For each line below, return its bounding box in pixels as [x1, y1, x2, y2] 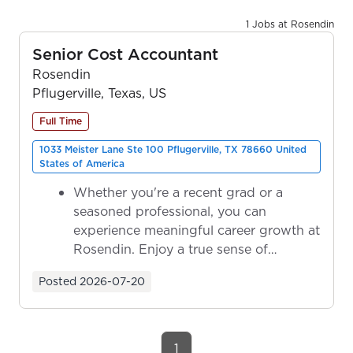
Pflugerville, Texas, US [32, 84, 166, 102]
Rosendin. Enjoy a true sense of [73, 240, 268, 258]
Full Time [39, 113, 82, 128]
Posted [39, 273, 76, 289]
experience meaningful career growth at [73, 221, 320, 239]
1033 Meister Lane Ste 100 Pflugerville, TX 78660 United [39, 142, 307, 156]
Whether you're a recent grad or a [73, 183, 283, 201]
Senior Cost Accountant [32, 43, 218, 65]
